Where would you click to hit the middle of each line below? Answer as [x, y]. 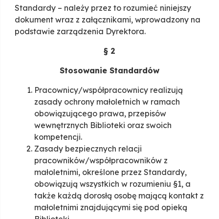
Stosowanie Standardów [109, 71]
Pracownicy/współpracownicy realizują [109, 90]
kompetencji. [58, 137]
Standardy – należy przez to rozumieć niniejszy [103, 8]
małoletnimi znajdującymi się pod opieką [111, 208]
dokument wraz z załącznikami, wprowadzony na [108, 20]
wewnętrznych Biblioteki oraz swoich [103, 125]
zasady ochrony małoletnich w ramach [107, 102]
